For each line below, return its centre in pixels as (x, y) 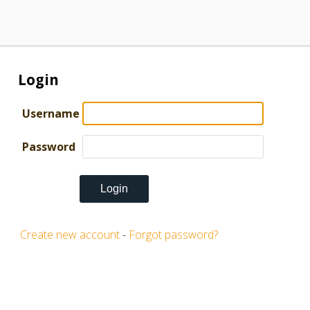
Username (51, 113)
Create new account (70, 235)
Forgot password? (173, 235)
